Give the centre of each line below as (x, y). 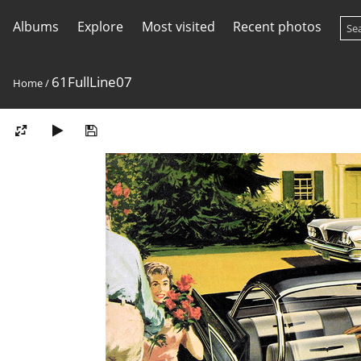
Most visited (178, 27)
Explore (100, 27)
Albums (36, 27)
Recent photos (278, 27)
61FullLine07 (92, 82)
